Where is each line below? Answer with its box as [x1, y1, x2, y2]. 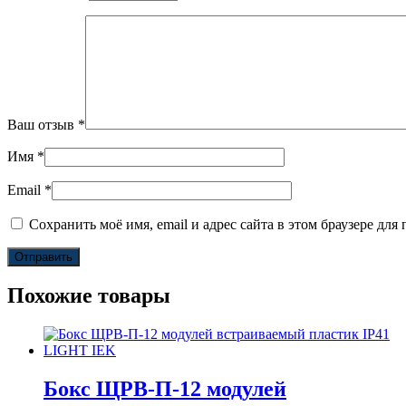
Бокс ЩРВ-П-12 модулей [43, 377, 286, 401]
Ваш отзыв [7, 116, 78, 132]
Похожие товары [7, 284, 170, 308]
